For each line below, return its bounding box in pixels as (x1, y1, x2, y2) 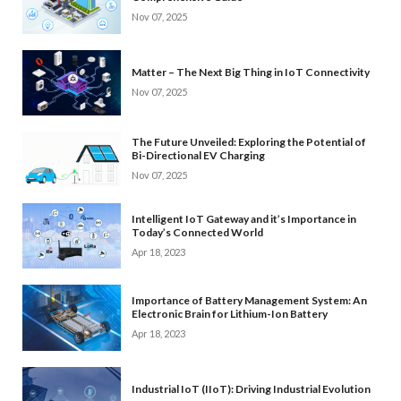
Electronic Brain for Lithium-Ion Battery (132, 306, 328, 320)
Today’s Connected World (132, 225, 263, 239)
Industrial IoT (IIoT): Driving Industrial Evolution (132, 381, 371, 396)
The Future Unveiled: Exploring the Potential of (132, 134, 366, 149)
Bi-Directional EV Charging (132, 148, 265, 162)
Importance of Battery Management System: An (132, 293, 367, 307)
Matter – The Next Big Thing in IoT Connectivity (132, 64, 370, 79)
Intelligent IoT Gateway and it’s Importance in (132, 211, 356, 226)
